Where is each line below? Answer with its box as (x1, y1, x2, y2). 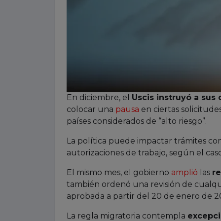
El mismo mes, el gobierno (67, 167, 171, 177)
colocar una (67, 104, 115, 114)
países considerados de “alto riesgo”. (67, 116, 207, 126)
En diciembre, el (67, 92, 132, 102)
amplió (171, 167, 198, 177)
